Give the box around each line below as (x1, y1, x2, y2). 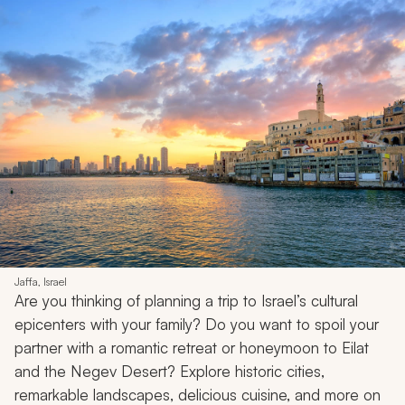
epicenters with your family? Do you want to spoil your (14, 315, 379, 334)
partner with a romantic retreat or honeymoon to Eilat (14, 338, 369, 358)
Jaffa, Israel (14, 275, 67, 289)
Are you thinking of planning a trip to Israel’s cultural (14, 291, 358, 311)
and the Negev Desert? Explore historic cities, (14, 362, 325, 381)
